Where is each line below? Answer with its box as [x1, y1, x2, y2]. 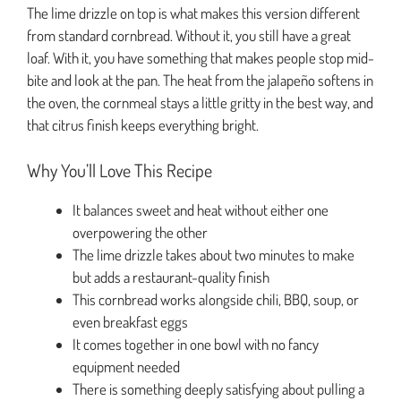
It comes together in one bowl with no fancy [73, 334, 319, 354]
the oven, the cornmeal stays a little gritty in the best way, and [27, 93, 373, 113]
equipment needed [73, 356, 180, 376]
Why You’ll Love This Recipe [27, 158, 212, 182]
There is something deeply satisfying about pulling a [73, 379, 364, 398]
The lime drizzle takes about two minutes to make [73, 244, 354, 264]
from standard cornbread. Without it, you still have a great [27, 26, 351, 46]
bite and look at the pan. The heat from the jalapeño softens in [27, 71, 373, 90]
